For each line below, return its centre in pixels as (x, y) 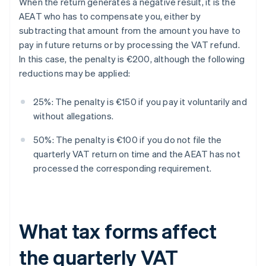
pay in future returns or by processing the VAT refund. (129, 44)
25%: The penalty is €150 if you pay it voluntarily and (140, 101)
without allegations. (73, 115)
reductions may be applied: (75, 73)
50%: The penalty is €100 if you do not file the (128, 139)
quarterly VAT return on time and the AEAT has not (137, 153)
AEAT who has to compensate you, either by (110, 16)
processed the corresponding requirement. (122, 168)
